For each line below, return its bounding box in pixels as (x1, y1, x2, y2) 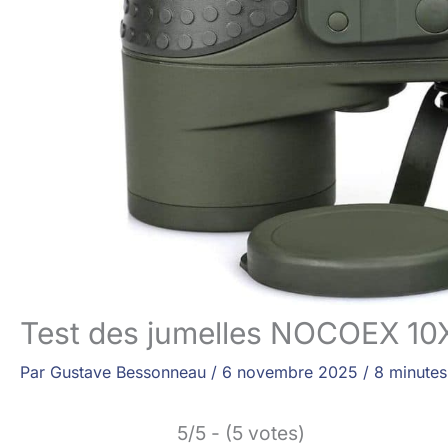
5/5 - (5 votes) (177, 421, 305, 445)
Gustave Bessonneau (50, 362, 211, 382)
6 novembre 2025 (222, 362, 363, 382)
